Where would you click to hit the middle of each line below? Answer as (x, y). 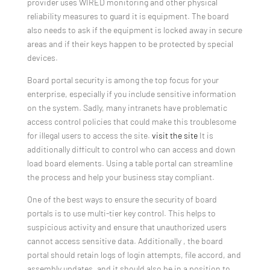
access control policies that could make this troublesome (131, 122)
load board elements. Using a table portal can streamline (130, 163)
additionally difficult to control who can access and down (131, 149)
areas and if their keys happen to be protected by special (130, 44)
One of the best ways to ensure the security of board (122, 199)
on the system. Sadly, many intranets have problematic (127, 108)
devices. (42, 58)
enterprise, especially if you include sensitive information (131, 94)
